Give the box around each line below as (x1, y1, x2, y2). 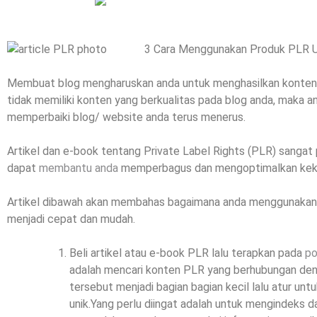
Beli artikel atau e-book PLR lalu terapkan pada (69, 246, 305, 260)
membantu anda (39, 161, 118, 175)
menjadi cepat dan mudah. (7, 212, 135, 226)
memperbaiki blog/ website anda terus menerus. (7, 110, 246, 125)
